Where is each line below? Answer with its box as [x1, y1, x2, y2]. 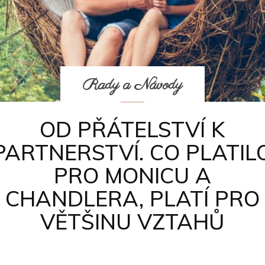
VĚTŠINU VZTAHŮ [40, 208, 225, 235]
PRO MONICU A [53, 162, 211, 189]
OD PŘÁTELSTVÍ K [40, 116, 225, 143]
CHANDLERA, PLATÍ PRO [5, 185, 260, 212]
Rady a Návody [82, 75, 182, 96]
